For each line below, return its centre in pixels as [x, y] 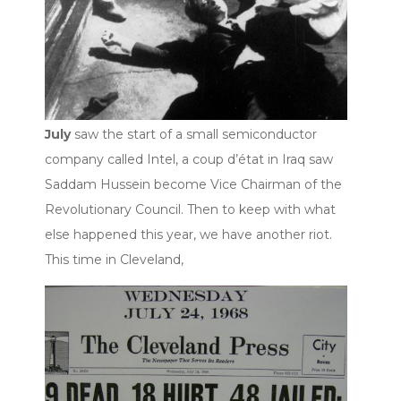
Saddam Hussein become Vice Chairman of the [193, 185]
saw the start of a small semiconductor [194, 135]
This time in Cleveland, [114, 260]
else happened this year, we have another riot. [188, 235]
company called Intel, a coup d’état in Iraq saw [189, 160]
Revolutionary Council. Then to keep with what [190, 210]
